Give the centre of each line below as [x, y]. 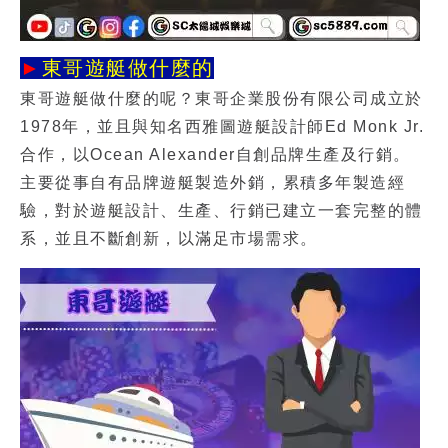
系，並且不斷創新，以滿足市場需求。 [169, 238]
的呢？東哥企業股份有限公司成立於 [282, 98]
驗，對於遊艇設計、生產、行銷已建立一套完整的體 [221, 210]
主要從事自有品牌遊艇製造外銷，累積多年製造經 [212, 182]
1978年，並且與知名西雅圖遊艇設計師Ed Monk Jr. [222, 126]
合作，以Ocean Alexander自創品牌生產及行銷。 [215, 154]
